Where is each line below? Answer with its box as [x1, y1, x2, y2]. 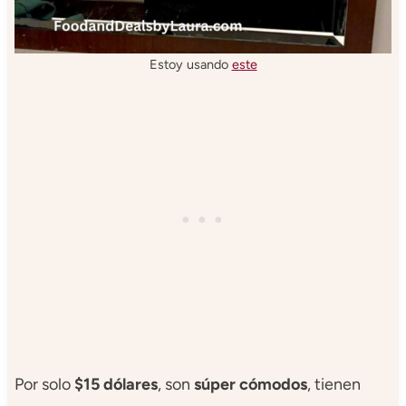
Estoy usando [149, 56, 232, 73]
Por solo [14, 374, 74, 395]
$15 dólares [73, 374, 158, 395]
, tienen [306, 374, 361, 395]
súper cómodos [193, 374, 307, 395]
